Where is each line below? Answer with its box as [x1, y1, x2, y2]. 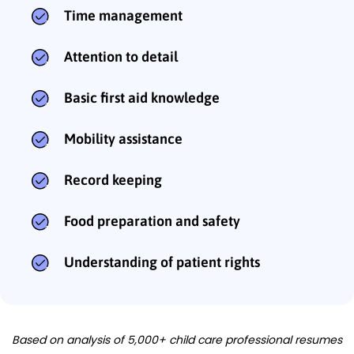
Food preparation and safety [64, 212, 240, 229]
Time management [64, 6, 183, 24]
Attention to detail [64, 47, 178, 65]
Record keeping [64, 171, 162, 188]
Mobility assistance [64, 130, 183, 147]
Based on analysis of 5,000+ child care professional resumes [12, 331, 342, 348]
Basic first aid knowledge [64, 88, 220, 106]
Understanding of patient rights [64, 253, 260, 270]
